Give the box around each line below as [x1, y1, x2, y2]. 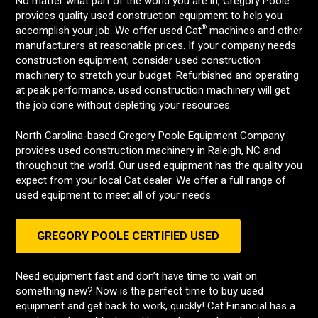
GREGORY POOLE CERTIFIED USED [37, 229, 219, 243]
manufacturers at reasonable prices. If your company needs [16, 39, 296, 52]
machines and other [207, 24, 302, 37]
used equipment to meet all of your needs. [16, 189, 213, 202]
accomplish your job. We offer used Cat [16, 24, 202, 37]
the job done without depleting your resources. [16, 99, 232, 111]
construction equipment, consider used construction [16, 54, 261, 67]
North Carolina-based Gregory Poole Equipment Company [16, 129, 285, 142]
